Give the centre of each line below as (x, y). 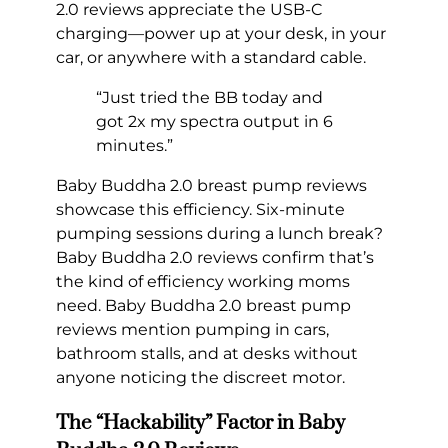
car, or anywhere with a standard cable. (211, 58)
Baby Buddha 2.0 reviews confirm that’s (215, 258)
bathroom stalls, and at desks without (207, 354)
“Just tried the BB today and (209, 98)
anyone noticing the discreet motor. (200, 378)
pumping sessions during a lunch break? (219, 234)
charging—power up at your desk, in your (221, 34)
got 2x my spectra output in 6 (214, 122)
